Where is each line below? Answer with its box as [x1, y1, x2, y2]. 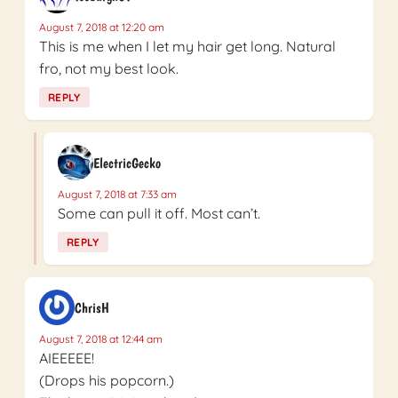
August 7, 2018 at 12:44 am [39, 332, 163, 346]
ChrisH [75, 298, 109, 316]
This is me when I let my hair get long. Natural [39, 37, 336, 56]
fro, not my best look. [39, 60, 179, 78]
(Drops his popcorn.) [39, 371, 174, 390]
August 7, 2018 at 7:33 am [58, 187, 177, 202]
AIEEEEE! [39, 349, 94, 368]
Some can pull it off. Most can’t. [58, 204, 260, 223]
